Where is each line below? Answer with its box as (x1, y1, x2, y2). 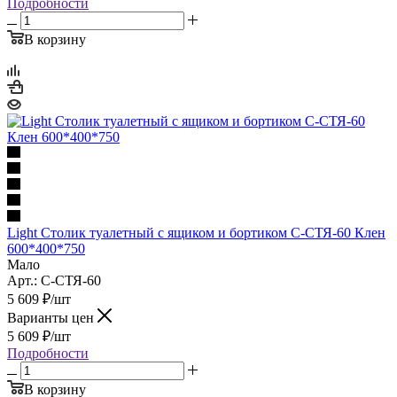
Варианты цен (7, 309, 97, 325)
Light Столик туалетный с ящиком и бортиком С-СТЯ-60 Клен (7, 224, 385, 240)
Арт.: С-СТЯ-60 (7, 272, 101, 288)
